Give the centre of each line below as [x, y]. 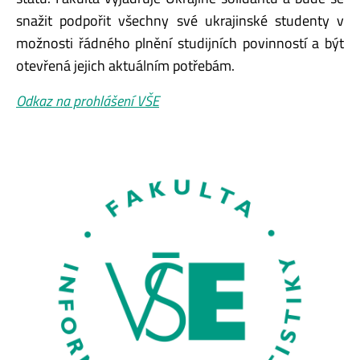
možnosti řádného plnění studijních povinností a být [180, 43]
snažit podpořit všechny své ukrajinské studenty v [180, 20]
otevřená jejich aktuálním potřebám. [125, 65]
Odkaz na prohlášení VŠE [88, 100]
